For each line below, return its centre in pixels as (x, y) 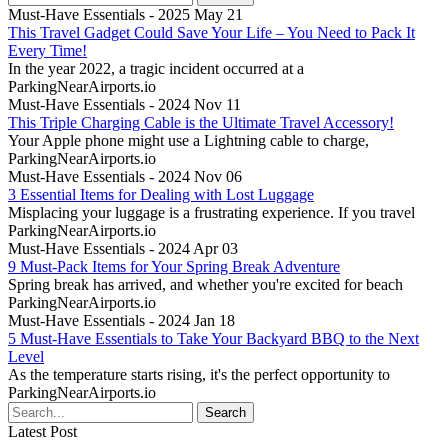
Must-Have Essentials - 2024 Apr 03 (123, 248)
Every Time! (47, 50)
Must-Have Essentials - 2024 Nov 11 (124, 104)
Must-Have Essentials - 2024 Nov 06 (125, 176)
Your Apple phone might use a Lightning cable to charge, (188, 140)
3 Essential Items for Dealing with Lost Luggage (161, 194)
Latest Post (42, 431)
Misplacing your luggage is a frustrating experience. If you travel (211, 212)
